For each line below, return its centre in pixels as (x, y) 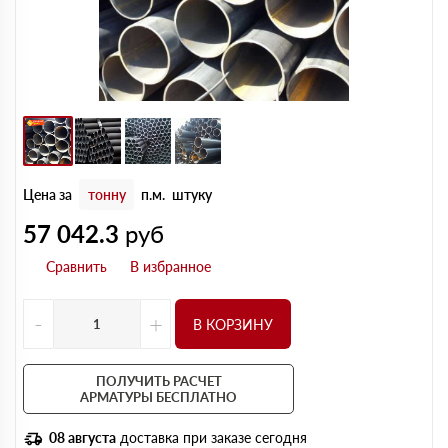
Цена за (47, 194)
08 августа (82, 437)
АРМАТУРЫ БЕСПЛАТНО (158, 397)
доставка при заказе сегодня (211, 437)
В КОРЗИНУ (233, 324)
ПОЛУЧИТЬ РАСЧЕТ (158, 381)
